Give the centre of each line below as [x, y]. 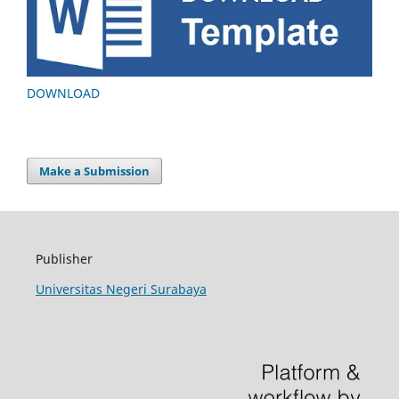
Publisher [64, 258]
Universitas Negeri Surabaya [121, 289]
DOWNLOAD [63, 93]
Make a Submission [95, 171]
